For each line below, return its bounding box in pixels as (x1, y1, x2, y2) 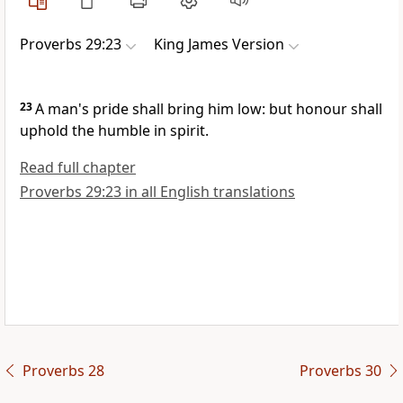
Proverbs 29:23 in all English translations (20, 182, 295, 202)
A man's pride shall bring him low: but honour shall (35, 99, 382, 120)
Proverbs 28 (22, 361, 104, 381)
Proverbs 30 (299, 361, 381, 381)
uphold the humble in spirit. (20, 121, 209, 141)
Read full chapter (20, 157, 136, 178)
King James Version (154, 34, 284, 55)
